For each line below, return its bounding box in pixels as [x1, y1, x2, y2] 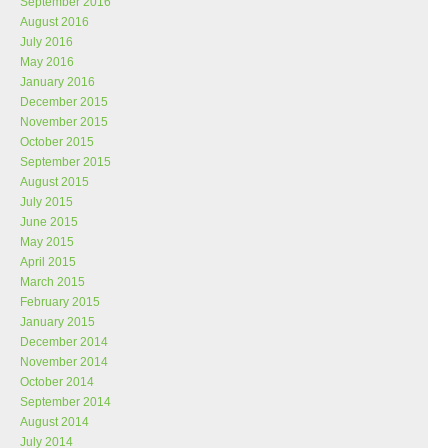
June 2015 [20, 215, 78, 229]
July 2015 [20, 195, 73, 209]
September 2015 [20, 155, 111, 169]
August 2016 [20, 15, 89, 29]
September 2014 [20, 395, 111, 409]
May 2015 [20, 235, 74, 249]
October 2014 [20, 375, 94, 389]
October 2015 [20, 135, 94, 149]
